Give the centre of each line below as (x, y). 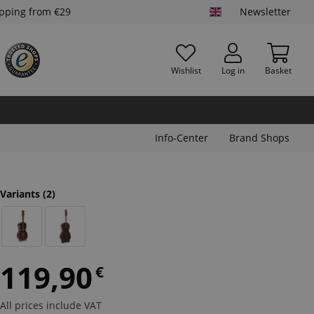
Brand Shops (259, 138)
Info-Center (182, 138)
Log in (233, 70)
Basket (278, 70)
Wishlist (186, 70)
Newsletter (265, 12)
